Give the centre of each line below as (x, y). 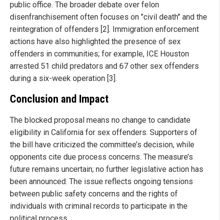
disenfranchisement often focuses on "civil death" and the (109, 17)
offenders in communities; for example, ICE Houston (99, 54)
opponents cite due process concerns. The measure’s (101, 157)
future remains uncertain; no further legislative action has (107, 169)
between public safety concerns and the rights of (94, 194)
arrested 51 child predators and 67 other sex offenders (104, 66)
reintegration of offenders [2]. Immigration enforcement (104, 29)
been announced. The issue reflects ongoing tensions (101, 182)
